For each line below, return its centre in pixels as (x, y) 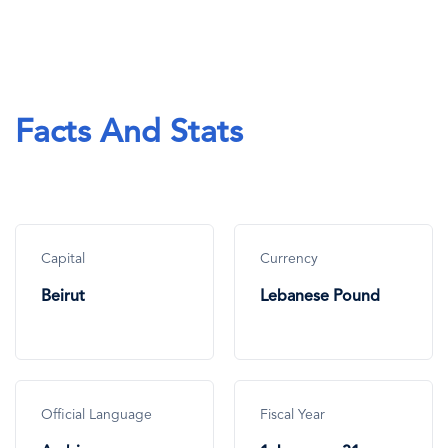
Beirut (65, 296)
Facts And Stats (129, 133)
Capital (63, 258)
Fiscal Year (292, 414)
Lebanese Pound (322, 296)
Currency (289, 258)
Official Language (96, 414)
